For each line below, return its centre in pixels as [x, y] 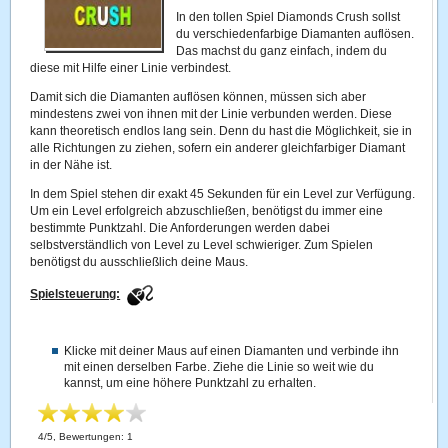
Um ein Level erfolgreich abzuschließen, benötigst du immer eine [207, 211]
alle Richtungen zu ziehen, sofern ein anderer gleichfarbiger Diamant [218, 148]
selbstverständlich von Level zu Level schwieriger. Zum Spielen [202, 245]
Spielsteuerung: [75, 294]
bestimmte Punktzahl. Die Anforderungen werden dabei [180, 228]
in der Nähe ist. [71, 165]
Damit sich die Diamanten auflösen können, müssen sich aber [198, 97]
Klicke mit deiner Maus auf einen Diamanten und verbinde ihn [232, 351]
